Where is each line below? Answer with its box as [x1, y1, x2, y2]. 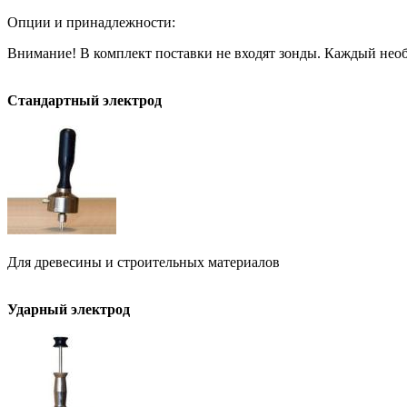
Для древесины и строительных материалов [7, 254, 280, 271]
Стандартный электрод [7, 93, 162, 109]
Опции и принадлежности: [7, 15, 175, 31]
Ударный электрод [7, 302, 130, 318]
